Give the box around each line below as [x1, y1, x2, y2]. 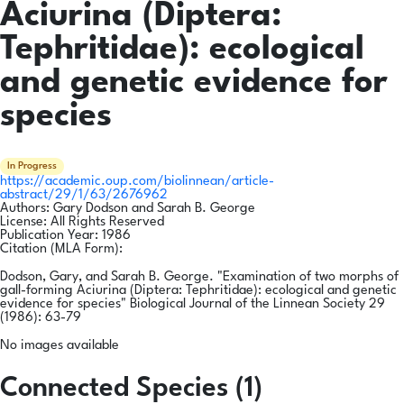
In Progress [7, 161, 57, 171]
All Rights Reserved [50, 215, 164, 229]
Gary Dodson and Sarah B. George [53, 201, 255, 216]
